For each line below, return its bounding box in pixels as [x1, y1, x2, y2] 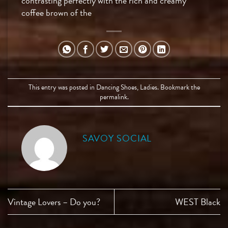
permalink [99, 91, 127, 102]
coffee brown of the [21, 5, 92, 19]
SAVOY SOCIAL [82, 131, 152, 145]
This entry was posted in [28, 81, 96, 93]
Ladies [139, 81, 157, 93]
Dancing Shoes [96, 81, 137, 93]
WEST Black [175, 194, 220, 209]
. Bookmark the [157, 81, 200, 93]
